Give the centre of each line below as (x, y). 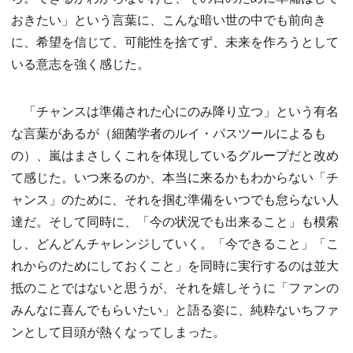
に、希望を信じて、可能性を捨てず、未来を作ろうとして (175, 41)
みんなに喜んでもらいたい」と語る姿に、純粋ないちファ (175, 309)
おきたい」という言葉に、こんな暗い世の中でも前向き (169, 19)
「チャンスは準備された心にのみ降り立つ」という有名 (175, 111)
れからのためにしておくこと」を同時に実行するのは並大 (175, 265)
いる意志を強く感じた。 (80, 63)
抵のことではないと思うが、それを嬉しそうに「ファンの (175, 287)
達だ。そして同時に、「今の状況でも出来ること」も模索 (175, 221)
